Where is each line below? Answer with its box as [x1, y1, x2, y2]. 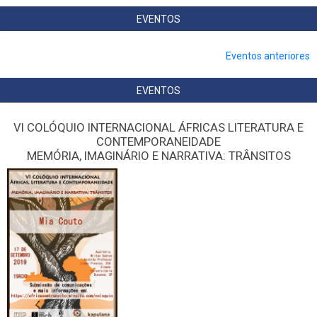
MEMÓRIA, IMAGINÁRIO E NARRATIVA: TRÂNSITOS [26, 149, 291, 163]
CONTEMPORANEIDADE [96, 134, 221, 149]
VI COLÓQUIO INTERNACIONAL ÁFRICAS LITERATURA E [13, 120, 304, 135]
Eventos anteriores [226, 50, 310, 62]
